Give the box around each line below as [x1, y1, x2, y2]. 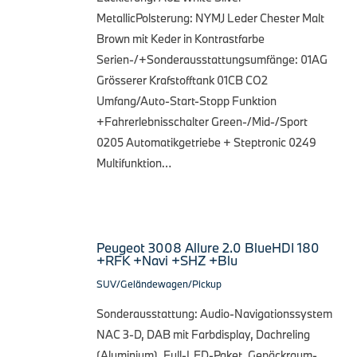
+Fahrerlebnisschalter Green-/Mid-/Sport [96, 113, 308, 129]
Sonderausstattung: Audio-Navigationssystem [96, 305, 332, 321]
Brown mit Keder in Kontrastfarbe [96, 30, 265, 46]
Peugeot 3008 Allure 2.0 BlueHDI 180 [96, 238, 320, 256]
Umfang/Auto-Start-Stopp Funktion [96, 92, 277, 108]
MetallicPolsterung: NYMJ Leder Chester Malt [96, 10, 324, 25]
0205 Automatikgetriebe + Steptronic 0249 [96, 134, 316, 150]
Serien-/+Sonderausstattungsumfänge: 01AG [96, 51, 328, 67]
